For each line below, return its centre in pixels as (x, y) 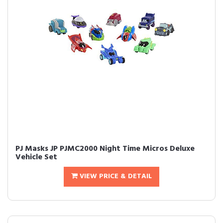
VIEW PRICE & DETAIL (115, 176)
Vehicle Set (36, 157)
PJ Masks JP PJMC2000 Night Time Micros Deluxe (105, 149)
